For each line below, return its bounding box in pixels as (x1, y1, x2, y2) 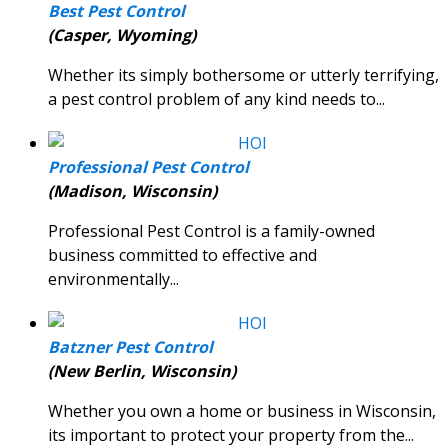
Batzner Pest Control (48, 336, 213, 359)
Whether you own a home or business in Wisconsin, (48, 400, 436, 423)
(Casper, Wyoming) (48, 24, 196, 47)
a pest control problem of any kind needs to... (48, 88, 385, 111)
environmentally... (48, 268, 179, 291)
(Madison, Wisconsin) (48, 180, 217, 203)
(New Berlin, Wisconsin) (48, 360, 236, 383)
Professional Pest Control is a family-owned (48, 220, 375, 243)
